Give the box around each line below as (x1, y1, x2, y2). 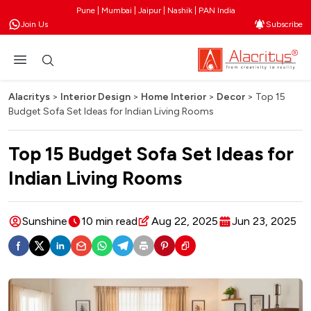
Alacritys (8, 91, 50, 103)
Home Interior (141, 91, 206, 103)
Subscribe (266, 19, 303, 29)
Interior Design (60, 91, 131, 103)
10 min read (81, 215, 137, 228)
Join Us (21, 19, 48, 29)
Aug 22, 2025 (151, 215, 218, 228)
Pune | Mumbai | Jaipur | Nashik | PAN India (76, 6, 235, 15)
